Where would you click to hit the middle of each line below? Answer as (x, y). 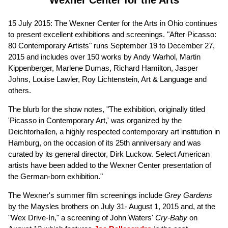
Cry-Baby (171, 217)
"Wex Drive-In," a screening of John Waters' (82, 217)
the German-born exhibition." (55, 176)
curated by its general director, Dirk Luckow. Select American (109, 154)
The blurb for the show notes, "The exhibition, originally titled (107, 109)
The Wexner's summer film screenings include (86, 195)
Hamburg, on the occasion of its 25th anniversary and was (105, 142)
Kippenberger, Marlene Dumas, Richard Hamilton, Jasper (103, 68)
